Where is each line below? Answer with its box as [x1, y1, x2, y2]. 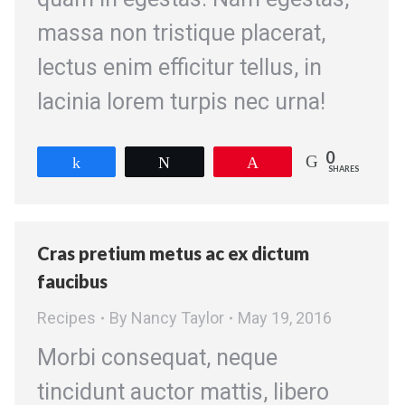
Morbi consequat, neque [37, 344, 278, 371]
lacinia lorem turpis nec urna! [37, 88, 325, 115]
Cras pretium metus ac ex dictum [37, 242, 309, 264]
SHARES [327, 163, 359, 174]
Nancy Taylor [131, 308, 224, 327]
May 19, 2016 [238, 308, 332, 327]
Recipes [37, 308, 96, 327]
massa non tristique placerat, [37, 19, 325, 46]
